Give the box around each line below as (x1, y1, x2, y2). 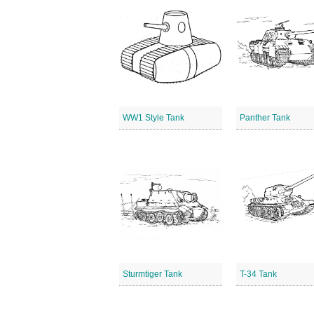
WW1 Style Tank (123, 113, 184, 123)
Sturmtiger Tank (123, 269, 182, 279)
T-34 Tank (240, 269, 278, 279)
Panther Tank (240, 113, 291, 123)
